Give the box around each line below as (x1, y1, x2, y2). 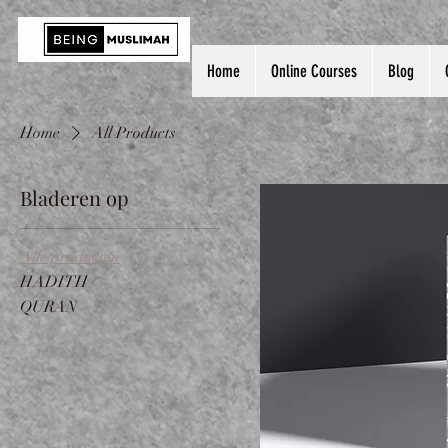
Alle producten (20, 247, 120, 267)
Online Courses (271, 61, 357, 81)
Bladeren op (20, 184, 129, 211)
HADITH (20, 272, 88, 292)
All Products (92, 123, 176, 143)
